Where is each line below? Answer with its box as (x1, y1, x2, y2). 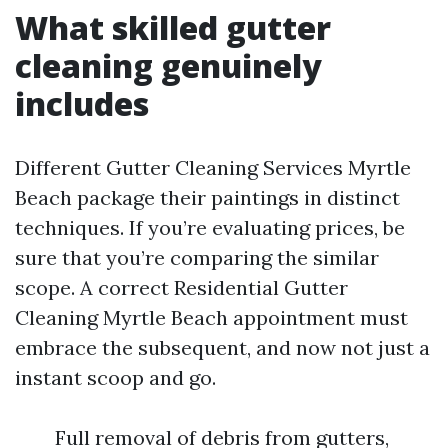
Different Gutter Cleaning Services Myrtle (15, 155, 411, 180)
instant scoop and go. (15, 365, 216, 390)
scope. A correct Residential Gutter (15, 275, 348, 300)
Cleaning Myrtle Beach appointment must (15, 305, 408, 330)
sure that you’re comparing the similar (15, 245, 379, 270)
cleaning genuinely (15, 44, 322, 87)
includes (15, 82, 149, 125)
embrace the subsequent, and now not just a (15, 335, 430, 360)
